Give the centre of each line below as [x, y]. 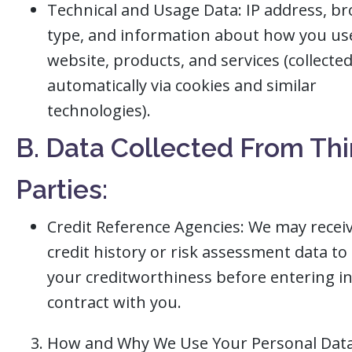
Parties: [62, 190]
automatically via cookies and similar [182, 85]
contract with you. [114, 302]
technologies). [99, 110]
